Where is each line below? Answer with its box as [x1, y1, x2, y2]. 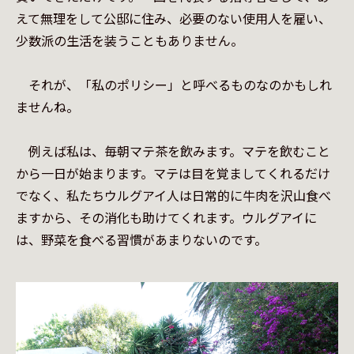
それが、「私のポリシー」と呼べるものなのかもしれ [16, 75, 332, 94]
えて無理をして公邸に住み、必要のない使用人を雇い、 [16, 9, 331, 28]
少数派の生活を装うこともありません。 [16, 31, 243, 50]
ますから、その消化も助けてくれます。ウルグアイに [16, 208, 317, 227]
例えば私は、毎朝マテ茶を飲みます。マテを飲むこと [16, 141, 330, 160]
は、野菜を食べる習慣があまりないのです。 [16, 230, 267, 249]
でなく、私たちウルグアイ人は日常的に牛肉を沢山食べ [16, 186, 331, 205]
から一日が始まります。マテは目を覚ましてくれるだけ [16, 164, 330, 183]
